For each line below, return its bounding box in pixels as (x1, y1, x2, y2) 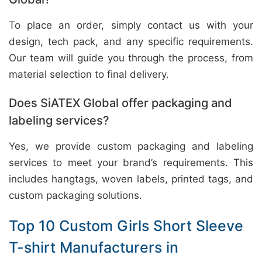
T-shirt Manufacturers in (9, 239, 178, 256)
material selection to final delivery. (9, 68, 169, 80)
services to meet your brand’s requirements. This (9, 157, 253, 168)
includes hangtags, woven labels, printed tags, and (9, 173, 253, 185)
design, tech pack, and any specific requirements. (9, 36, 253, 47)
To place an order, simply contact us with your (9, 19, 253, 31)
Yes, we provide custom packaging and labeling (9, 140, 253, 152)
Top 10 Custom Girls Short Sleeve (9, 217, 243, 235)
